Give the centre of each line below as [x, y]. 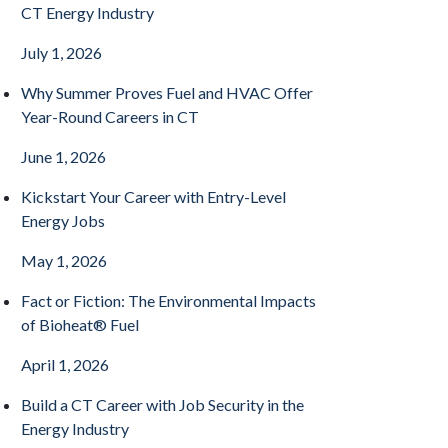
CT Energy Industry [87, 12]
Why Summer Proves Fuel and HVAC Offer [167, 92]
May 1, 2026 [64, 260]
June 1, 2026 [63, 156]
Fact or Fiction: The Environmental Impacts [168, 300]
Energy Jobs [63, 220]
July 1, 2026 [61, 52]
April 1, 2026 [65, 364]
